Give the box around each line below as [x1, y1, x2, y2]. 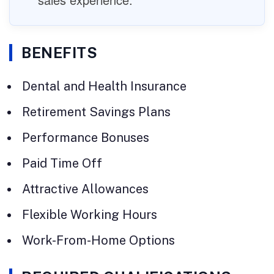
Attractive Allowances [22, 182, 149, 197]
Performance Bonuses [22, 130, 149, 146]
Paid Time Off [22, 156, 102, 171]
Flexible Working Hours [22, 207, 157, 223]
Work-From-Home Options [22, 233, 175, 248]
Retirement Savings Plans [22, 105, 171, 120]
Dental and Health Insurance [22, 79, 187, 94]
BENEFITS [21, 44, 97, 62]
